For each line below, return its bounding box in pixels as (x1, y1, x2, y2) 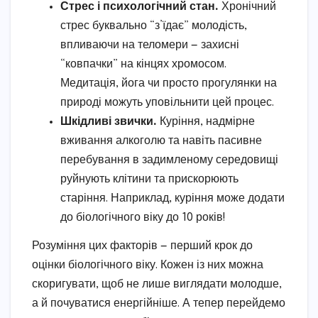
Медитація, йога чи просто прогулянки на (60, 77, 277, 90)
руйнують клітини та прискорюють (60, 173, 238, 186)
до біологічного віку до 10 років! (60, 212, 226, 224)
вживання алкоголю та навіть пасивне (60, 135, 262, 148)
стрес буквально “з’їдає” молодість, (60, 20, 247, 33)
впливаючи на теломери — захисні (60, 39, 239, 52)
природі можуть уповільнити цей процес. (60, 97, 274, 109)
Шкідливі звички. (60, 116, 157, 128)
